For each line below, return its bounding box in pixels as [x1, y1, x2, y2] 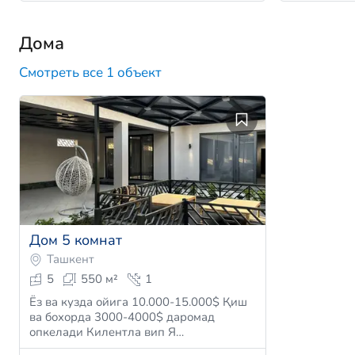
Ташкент [47, 251, 94, 268]
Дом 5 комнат [29, 231, 122, 250]
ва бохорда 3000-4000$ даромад [29, 309, 215, 326]
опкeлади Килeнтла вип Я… [168, 324, 184, 341]
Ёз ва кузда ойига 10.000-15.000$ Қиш [29, 294, 247, 311]
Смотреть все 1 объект [19, 63, 162, 82]
